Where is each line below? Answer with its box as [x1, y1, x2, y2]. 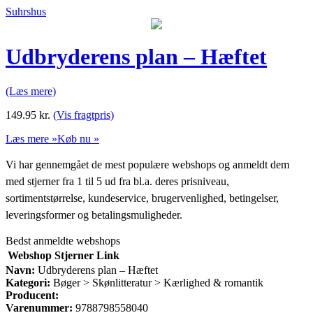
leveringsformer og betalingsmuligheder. [6, 208, 182, 221]
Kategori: [6, 276, 50, 289]
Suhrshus [6, 6, 46, 17]
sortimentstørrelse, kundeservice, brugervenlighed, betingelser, [6, 191, 279, 204]
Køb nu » [57, 132, 99, 145]
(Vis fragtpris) [53, 108, 114, 121]
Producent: [6, 289, 59, 301]
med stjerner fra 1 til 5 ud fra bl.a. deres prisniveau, [6, 175, 229, 187]
